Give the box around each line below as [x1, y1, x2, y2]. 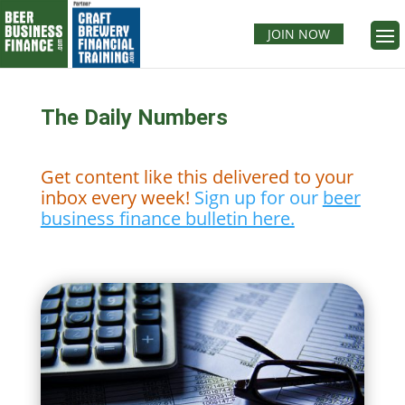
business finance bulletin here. [40, 206, 295, 231]
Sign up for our [193, 185, 323, 210]
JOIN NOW [267, 25, 330, 42]
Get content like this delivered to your [40, 165, 353, 189]
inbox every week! [40, 185, 194, 210]
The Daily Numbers [40, 105, 228, 130]
